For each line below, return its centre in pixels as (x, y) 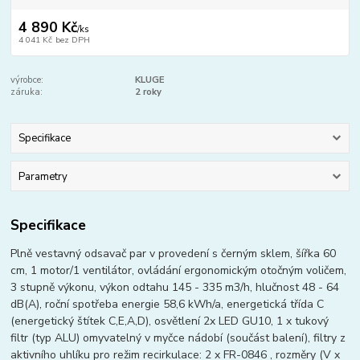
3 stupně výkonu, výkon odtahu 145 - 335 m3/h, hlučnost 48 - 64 (175, 288)
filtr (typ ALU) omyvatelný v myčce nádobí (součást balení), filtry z (178, 338)
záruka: (27, 92)
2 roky (148, 92)
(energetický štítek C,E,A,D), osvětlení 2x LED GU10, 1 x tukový (170, 321)
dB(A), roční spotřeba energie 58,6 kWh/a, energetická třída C (168, 305)
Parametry (43, 176)
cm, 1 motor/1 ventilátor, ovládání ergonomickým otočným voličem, (179, 271)
